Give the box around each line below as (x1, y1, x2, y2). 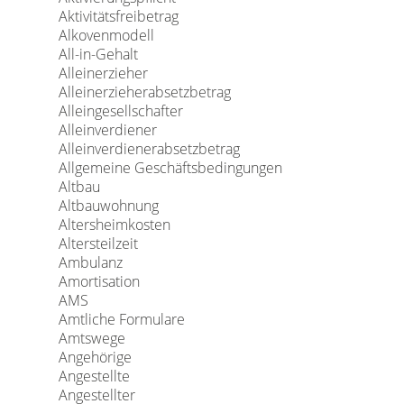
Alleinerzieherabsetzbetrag (58, 82, 231, 102)
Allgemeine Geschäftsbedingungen (58, 158, 282, 178)
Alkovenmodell (58, 25, 154, 45)
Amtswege (58, 328, 125, 348)
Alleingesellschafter (58, 101, 183, 121)
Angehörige (58, 347, 132, 367)
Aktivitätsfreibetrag (58, 6, 179, 26)
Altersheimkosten (58, 215, 170, 234)
